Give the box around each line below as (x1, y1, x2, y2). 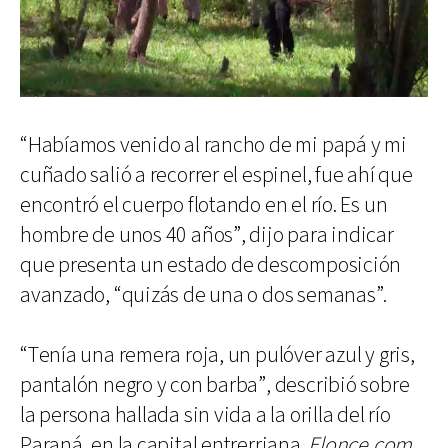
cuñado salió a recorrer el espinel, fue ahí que (20, 160, 413, 190)
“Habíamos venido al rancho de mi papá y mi (20, 130, 407, 160)
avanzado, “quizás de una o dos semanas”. (20, 280, 388, 310)
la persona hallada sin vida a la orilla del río (20, 400, 391, 430)
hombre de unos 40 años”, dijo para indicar (20, 220, 394, 250)
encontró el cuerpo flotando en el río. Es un (20, 190, 388, 220)
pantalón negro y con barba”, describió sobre (20, 370, 410, 400)
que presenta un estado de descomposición (20, 250, 402, 280)
